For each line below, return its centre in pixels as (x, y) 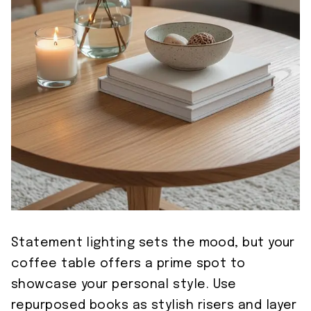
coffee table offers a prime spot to (128, 264)
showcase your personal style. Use (124, 285)
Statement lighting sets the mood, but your (153, 243)
